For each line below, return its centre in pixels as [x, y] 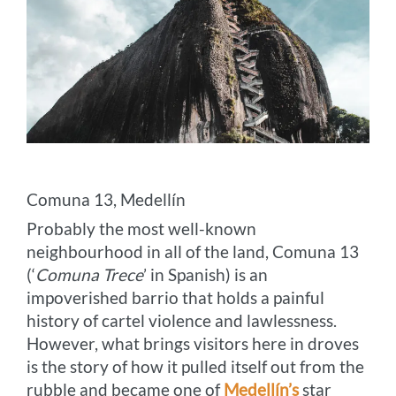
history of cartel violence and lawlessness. [182, 320]
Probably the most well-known [142, 228]
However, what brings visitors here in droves [193, 343]
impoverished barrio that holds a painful [176, 297]
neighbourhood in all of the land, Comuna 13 [193, 251]
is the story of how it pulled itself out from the [196, 366]
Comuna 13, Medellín [107, 199]
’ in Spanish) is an [206, 274]
